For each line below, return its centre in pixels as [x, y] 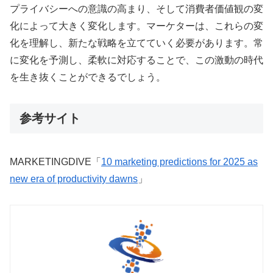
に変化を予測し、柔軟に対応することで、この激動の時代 [136, 60]
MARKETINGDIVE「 [55, 161]
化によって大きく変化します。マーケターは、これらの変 [136, 26]
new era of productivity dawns [74, 179]
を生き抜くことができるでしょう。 [88, 77]
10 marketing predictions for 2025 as [179, 161]
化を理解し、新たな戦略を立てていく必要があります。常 [136, 43]
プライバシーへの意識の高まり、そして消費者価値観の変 [136, 9]
